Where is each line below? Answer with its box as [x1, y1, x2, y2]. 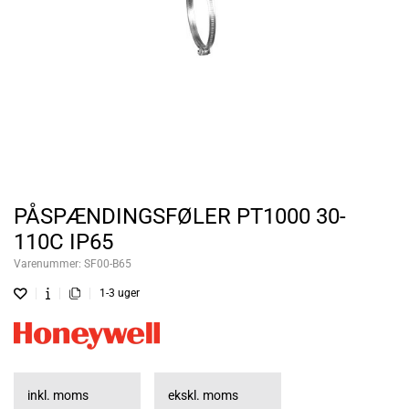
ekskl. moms [168, 388, 238, 404]
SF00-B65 [84, 257, 131, 271]
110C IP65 [14, 229, 113, 256]
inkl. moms [27, 388, 89, 404]
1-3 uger [99, 287, 140, 300]
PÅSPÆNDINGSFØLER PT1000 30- [14, 204, 346, 230]
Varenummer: [14, 257, 84, 271]
